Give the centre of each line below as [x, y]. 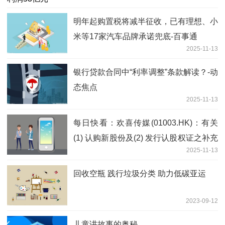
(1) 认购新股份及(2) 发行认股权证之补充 [146, 138]
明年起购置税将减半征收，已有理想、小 [146, 22]
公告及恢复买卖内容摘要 [118, 153]
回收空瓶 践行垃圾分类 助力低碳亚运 [140, 174]
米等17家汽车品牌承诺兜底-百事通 [135, 37]
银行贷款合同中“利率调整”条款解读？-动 [146, 72]
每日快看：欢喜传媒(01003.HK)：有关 [146, 123]
